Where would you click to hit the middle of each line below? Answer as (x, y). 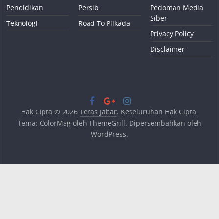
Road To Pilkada (104, 23)
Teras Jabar (98, 111)
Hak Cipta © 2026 (50, 111)
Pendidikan (25, 7)
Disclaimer (167, 49)
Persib (89, 7)
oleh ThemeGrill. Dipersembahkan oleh (136, 123)
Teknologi (22, 23)
